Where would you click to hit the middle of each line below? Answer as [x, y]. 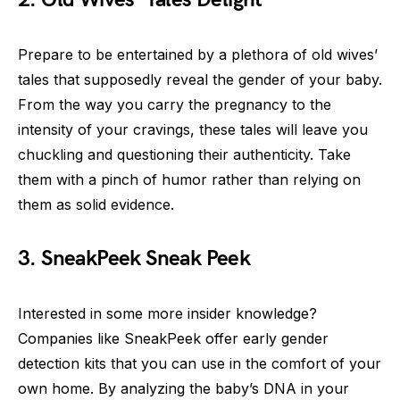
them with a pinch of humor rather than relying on [189, 179]
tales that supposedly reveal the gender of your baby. [200, 79]
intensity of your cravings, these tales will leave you [193, 129]
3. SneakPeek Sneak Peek [134, 258]
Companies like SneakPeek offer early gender [173, 338]
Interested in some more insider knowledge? [167, 313]
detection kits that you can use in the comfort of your [200, 363]
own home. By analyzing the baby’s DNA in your [183, 388]
